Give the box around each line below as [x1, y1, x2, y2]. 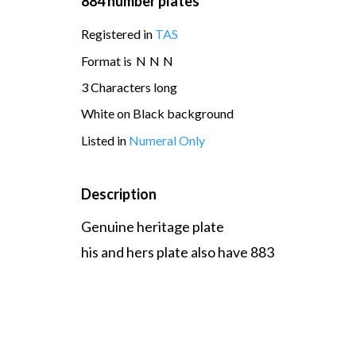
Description [81, 184, 157, 203]
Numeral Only [129, 132, 205, 148]
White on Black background [81, 106, 234, 122]
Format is [81, 52, 134, 68]
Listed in [81, 132, 129, 148]
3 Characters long [81, 79, 177, 95]
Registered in [81, 26, 155, 42]
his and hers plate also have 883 [81, 242, 274, 261]
